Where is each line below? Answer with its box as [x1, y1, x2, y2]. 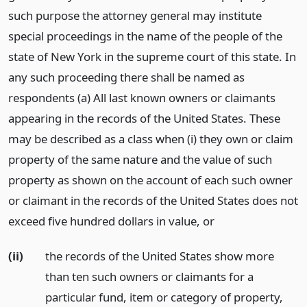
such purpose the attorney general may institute [8, 8, 262, 23]
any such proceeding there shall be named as [8, 69, 245, 85]
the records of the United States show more [45, 247, 274, 264]
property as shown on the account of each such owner [8, 172, 293, 188]
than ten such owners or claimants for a [45, 268, 254, 284]
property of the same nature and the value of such [8, 151, 272, 167]
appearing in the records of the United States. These [8, 110, 280, 126]
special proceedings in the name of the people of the [8, 28, 282, 44]
